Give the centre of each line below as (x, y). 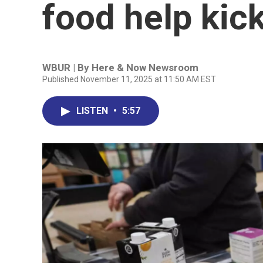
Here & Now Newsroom (145, 68)
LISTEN (93, 111)
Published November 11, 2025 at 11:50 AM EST (129, 79)
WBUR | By (67, 68)
